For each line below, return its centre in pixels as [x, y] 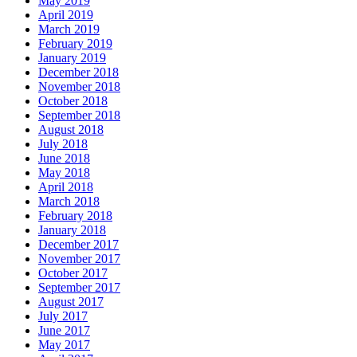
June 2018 [64, 158]
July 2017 [63, 316]
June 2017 [64, 330]
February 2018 [75, 215]
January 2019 [72, 57]
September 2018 [79, 115]
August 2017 [71, 301]
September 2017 [79, 287]
